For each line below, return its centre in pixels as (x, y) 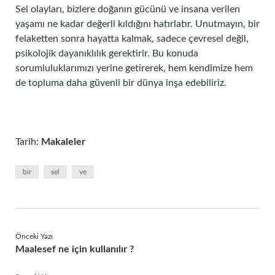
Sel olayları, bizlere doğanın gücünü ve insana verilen (128, 9)
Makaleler (63, 142)
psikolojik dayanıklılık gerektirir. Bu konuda (107, 53)
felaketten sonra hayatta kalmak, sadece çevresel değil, (132, 39)
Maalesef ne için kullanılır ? (75, 249)
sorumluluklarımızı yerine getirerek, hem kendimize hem (134, 68)
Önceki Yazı (34, 236)
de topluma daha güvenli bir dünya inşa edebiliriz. (121, 83)
